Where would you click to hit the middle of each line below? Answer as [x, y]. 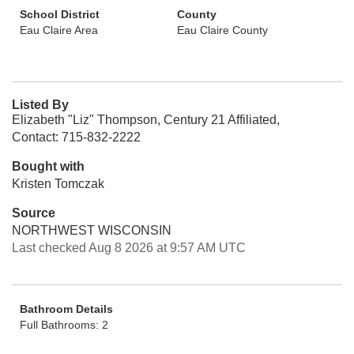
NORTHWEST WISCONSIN [92, 230]
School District [60, 14]
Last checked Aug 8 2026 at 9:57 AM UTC [129, 248]
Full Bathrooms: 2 [64, 325]
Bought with [48, 166]
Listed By [40, 105]
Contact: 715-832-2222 [76, 137]
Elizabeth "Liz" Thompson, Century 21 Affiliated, [146, 120]
